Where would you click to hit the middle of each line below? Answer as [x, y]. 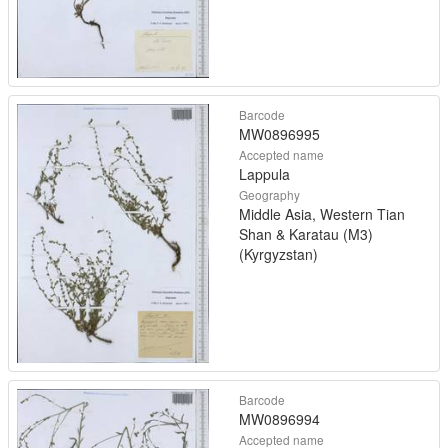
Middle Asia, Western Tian [322, 214]
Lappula [264, 174]
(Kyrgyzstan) [278, 254]
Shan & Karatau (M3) [306, 234]
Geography [269, 195]
